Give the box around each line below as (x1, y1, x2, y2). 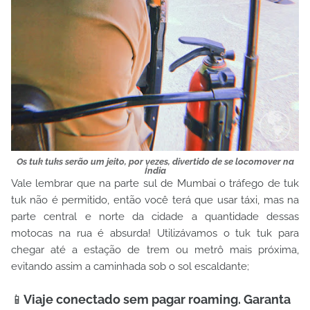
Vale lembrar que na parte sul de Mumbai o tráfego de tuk (11, 177, 299, 190)
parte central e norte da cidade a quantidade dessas (11, 210, 299, 223)
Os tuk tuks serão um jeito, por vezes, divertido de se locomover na (16, 156, 294, 167)
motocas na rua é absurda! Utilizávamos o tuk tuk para (11, 227, 299, 239)
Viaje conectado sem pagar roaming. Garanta (24, 292, 291, 307)
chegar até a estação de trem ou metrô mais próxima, (11, 244, 299, 256)
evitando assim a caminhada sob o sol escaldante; (11, 260, 249, 273)
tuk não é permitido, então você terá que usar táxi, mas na (11, 194, 299, 206)
